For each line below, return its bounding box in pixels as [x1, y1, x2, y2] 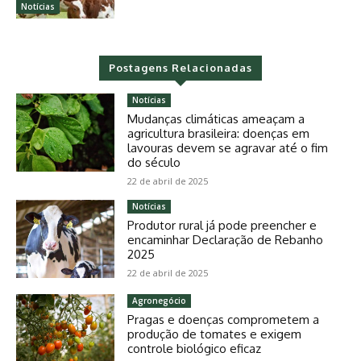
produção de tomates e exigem [127, 326, 302, 342]
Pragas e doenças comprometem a [127, 312, 320, 328]
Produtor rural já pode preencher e [127, 217, 317, 233]
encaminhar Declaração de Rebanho [127, 231, 324, 247]
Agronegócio [132, 295, 187, 307]
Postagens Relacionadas [109, 60, 252, 74]
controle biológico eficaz [127, 341, 262, 357]
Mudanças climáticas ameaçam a [127, 110, 305, 127]
